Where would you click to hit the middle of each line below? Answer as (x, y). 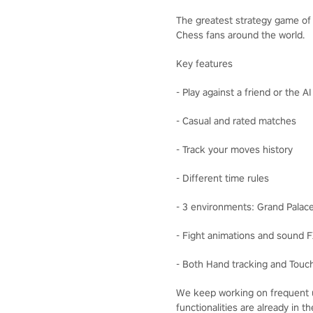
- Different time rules (223, 178)
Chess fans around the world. (240, 35)
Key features (204, 63)
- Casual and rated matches (236, 121)
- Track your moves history (234, 149)
